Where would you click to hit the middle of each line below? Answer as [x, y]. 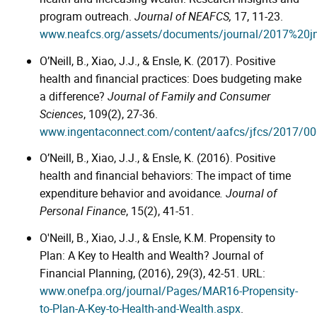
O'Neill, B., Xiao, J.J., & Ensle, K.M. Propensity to [157, 238]
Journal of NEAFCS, [184, 16]
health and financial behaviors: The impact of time [165, 176]
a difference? [74, 96]
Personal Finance [83, 211]
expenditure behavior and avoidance [130, 194]
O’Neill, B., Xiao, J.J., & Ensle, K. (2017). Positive [157, 60]
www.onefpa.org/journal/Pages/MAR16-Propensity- [169, 291]
